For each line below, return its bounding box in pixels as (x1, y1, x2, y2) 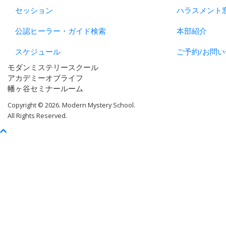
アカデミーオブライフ (8, 73, 83, 83)
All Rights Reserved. (8, 110, 67, 120)
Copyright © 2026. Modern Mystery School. (8, 100, 135, 109)
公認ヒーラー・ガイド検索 (15, 26, 106, 36)
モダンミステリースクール (8, 62, 98, 73)
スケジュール (15, 46, 61, 57)
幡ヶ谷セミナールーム (8, 83, 83, 94)
